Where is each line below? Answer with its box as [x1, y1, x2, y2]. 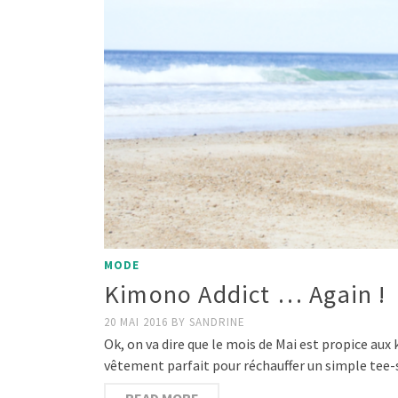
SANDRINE [189, 314, 245, 330]
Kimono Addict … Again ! [104, 277, 386, 310]
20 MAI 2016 [104, 314, 171, 330]
